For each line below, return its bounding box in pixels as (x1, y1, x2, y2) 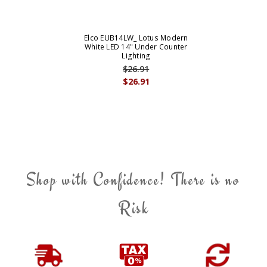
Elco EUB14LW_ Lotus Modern (84, 33, 188, 44)
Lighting (122, 51, 151, 61)
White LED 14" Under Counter (84, 42, 188, 52)
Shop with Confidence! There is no (26, 167, 241, 192)
